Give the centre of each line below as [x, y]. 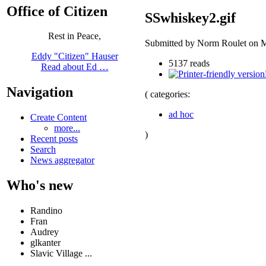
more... [67, 128]
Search [43, 150]
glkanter [45, 243]
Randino [46, 211]
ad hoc [181, 114]
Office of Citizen [57, 11]
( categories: [167, 94]
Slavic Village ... [61, 254]
